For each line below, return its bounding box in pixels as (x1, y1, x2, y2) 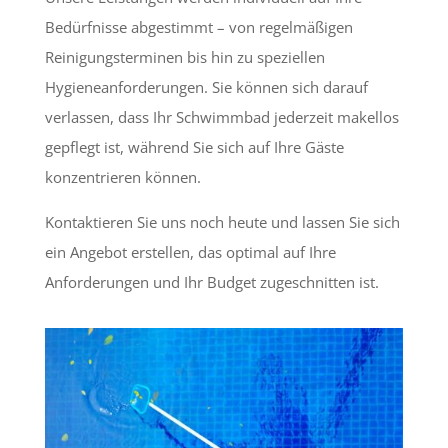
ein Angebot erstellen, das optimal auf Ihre (44, 241, 336, 262)
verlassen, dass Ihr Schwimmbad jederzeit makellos (44, 106, 399, 127)
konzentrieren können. (44, 166, 201, 187)
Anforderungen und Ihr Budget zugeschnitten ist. (44, 271, 379, 292)
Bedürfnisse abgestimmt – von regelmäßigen (44, 16, 353, 37)
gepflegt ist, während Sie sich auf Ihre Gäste (44, 136, 344, 157)
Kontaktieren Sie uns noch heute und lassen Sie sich (44, 211, 400, 232)
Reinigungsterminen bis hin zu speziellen (44, 46, 325, 67)
